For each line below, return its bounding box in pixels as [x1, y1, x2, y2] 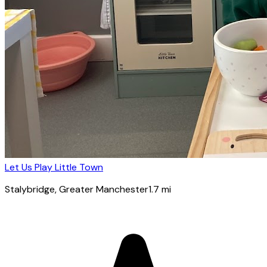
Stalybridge [5, 182, 55, 195]
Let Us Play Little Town [5, 160, 103, 173]
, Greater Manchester [55, 182, 148, 195]
